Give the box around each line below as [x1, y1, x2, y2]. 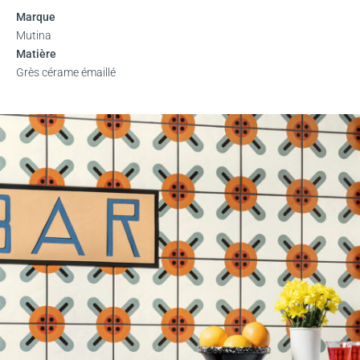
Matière [16, 47, 56, 61]
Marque [16, 10, 55, 24]
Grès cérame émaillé [16, 66, 116, 80]
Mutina [16, 29, 51, 43]
